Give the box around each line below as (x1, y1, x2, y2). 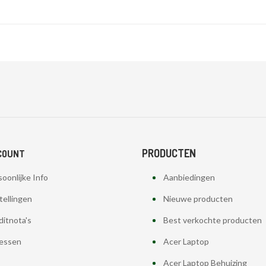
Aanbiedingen (163, 172, 215, 182)
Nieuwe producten (163, 194, 233, 204)
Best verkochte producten (163, 215, 262, 225)
